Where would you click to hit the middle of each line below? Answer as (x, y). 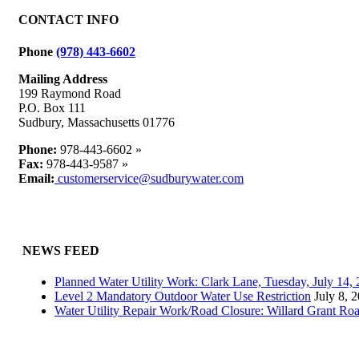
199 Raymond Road (70, 93)
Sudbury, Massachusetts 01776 (97, 122)
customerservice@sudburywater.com (149, 178)
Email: (36, 178)
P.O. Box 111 (52, 107)
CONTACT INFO (69, 20)
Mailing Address (63, 79)
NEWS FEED (61, 250)
